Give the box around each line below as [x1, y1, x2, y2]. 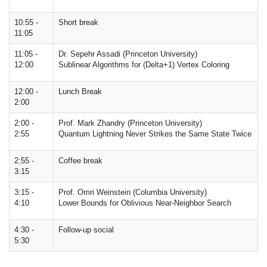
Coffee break [58, 156, 103, 165]
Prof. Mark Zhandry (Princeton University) [58, 119, 202, 128]
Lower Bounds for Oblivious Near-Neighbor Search [58, 198, 231, 207]
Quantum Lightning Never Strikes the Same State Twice [58, 129, 252, 138]
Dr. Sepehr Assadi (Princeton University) [58, 49, 197, 58]
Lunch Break [58, 87, 102, 96]
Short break [58, 18, 98, 27]
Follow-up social [58, 225, 114, 234]
